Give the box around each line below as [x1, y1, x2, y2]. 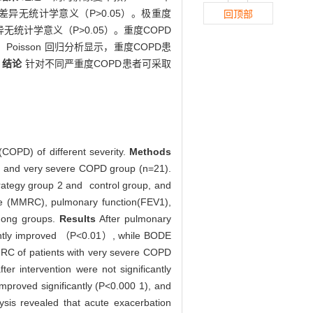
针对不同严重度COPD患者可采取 [24, 58, 172, 70]
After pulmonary [99, 213, 172, 225]
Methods [129, 146, 172, 158]
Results [59, 213, 100, 225]
